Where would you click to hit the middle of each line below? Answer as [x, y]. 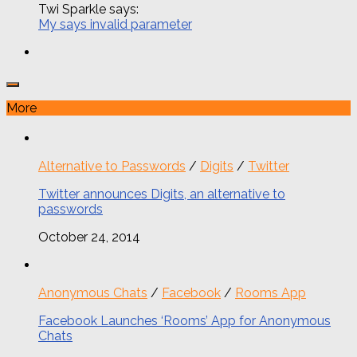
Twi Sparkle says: [88, 10]
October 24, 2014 [89, 237]
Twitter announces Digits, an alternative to [162, 194]
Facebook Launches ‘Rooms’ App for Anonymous [184, 320]
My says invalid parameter [115, 25]
